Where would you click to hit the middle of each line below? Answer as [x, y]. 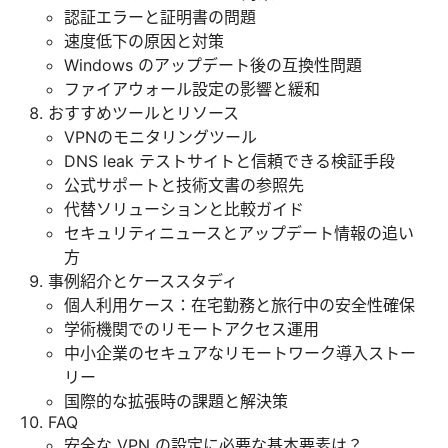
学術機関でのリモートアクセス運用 [191, 328]
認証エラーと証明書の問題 [160, 16]
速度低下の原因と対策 [144, 40]
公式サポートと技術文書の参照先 [184, 184]
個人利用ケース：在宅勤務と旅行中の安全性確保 [239, 304]
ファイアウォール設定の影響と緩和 [192, 88]
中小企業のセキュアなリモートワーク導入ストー [240, 352]
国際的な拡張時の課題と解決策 [176, 400]
